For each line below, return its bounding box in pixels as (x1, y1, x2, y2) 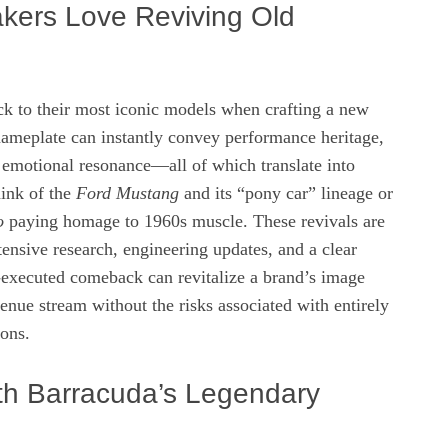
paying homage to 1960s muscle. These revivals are (4, 210, 385, 231)
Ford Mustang (76, 182, 179, 203)
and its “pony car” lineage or (179, 182, 393, 203)
